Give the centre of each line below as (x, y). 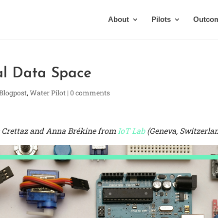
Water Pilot (48, 93)
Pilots (161, 19)
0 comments (90, 93)
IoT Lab (132, 131)
